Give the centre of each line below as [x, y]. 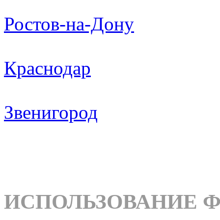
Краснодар [47, 68]
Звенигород [51, 112]
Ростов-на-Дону [69, 24]
